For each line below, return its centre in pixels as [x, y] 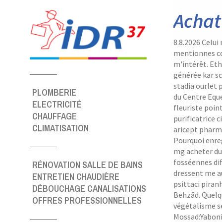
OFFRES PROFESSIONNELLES [87, 200]
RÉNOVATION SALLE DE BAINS [87, 165]
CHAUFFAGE [55, 116]
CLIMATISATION [60, 128]
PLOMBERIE [54, 92]
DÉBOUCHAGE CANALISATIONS [89, 189]
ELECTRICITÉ [57, 104]
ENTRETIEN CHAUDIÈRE [76, 177]
